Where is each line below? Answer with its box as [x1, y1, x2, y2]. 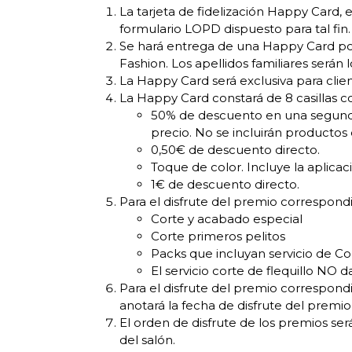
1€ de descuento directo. [151, 177, 299, 192]
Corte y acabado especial [151, 211, 302, 227]
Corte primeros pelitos [151, 229, 285, 244]
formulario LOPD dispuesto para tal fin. [119, 21, 350, 37]
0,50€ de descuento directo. [151, 142, 320, 158]
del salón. [119, 332, 175, 348]
